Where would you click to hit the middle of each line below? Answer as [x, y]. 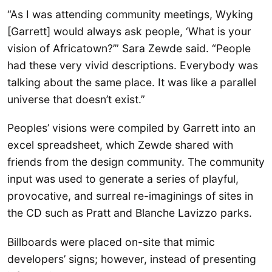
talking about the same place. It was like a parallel [132, 82]
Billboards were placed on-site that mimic [111, 242]
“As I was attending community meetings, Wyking [130, 14]
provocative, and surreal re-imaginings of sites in [130, 196]
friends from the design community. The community [136, 162]
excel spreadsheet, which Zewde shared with [120, 145]
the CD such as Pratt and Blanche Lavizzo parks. [130, 213]
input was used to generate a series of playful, [123, 179]
